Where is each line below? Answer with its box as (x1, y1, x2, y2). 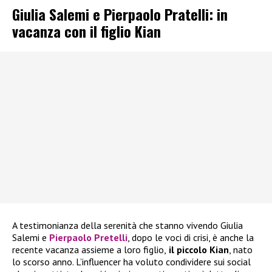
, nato (229, 243, 253, 256)
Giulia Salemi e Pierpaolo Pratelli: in (12, 2, 228, 25)
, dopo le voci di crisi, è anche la (127, 231, 254, 244)
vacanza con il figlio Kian (12, 19, 161, 42)
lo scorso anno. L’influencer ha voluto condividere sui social (12, 256, 251, 268)
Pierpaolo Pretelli (49, 231, 127, 244)
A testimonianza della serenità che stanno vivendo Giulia (12, 219, 243, 232)
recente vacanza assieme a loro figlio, (12, 243, 166, 256)
